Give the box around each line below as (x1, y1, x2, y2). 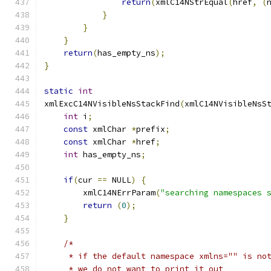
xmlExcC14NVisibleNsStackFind (44, 99, 180, 109)
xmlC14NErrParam (44, 188, 155, 198)
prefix (136, 124, 165, 134)
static (44, 86, 73, 96)
